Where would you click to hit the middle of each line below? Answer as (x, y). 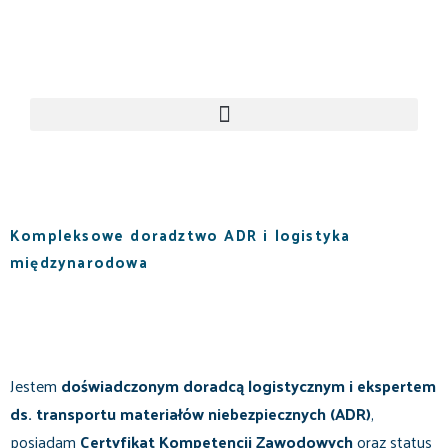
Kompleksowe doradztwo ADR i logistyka (180, 234)
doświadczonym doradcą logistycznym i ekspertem (248, 385)
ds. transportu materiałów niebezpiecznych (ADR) (190, 413)
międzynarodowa (79, 261)
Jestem (35, 385)
